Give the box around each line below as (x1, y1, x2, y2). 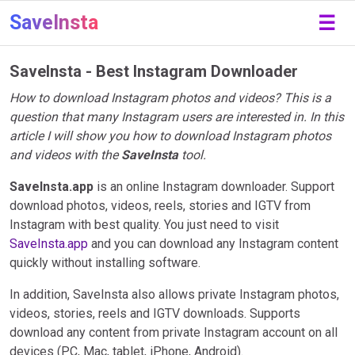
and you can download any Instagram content (88, 236, 338, 251)
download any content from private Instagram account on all (10, 325, 338, 340)
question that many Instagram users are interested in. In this (10, 109, 344, 124)
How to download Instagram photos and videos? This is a (10, 90, 331, 105)
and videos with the (10, 147, 121, 162)
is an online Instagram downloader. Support (94, 179, 334, 194)
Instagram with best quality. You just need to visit (10, 217, 279, 232)
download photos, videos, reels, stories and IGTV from (10, 198, 311, 213)
